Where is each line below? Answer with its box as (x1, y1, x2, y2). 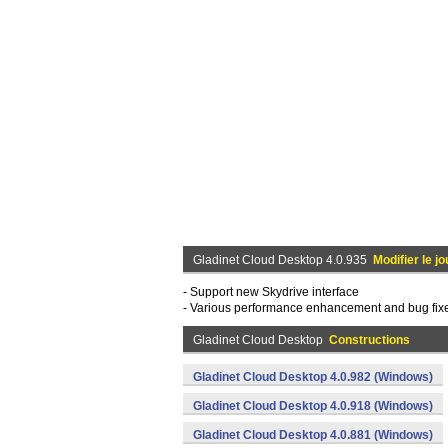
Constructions (329, 333, 410, 347)
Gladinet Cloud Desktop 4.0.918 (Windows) (193, 399, 433, 413)
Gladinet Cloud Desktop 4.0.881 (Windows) (193, 428, 433, 442)
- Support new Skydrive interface (183, 285, 359, 299)
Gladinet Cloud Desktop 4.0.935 (193, 253, 373, 267)
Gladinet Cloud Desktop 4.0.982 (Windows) (193, 370, 433, 384)
